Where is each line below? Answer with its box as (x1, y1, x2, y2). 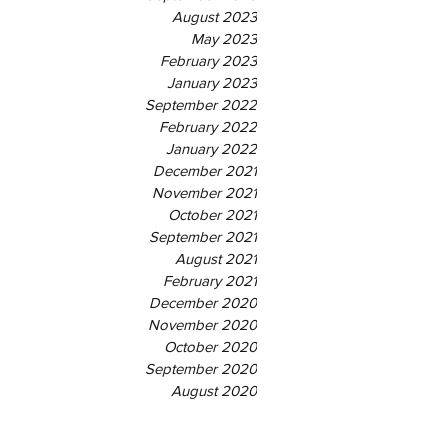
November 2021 (152, 184, 257, 201)
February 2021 (163, 272, 257, 289)
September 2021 (149, 228, 257, 245)
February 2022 (159, 118, 257, 135)
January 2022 (166, 140, 257, 157)
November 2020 (148, 316, 257, 333)
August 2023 (172, 8, 257, 25)
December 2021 (153, 162, 257, 179)
